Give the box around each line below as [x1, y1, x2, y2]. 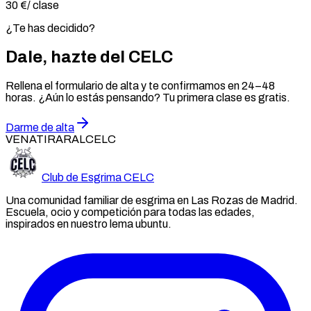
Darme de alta [6, 121, 74, 133]
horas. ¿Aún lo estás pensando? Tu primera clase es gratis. [6, 91, 290, 103]
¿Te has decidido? [6, 22, 95, 34]
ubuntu [135, 217, 168, 230]
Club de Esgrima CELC [42, 171, 154, 183]
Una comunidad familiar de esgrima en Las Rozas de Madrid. [6, 194, 298, 206]
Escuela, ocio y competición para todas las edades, [6, 205, 255, 218]
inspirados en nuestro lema [6, 217, 133, 230]
